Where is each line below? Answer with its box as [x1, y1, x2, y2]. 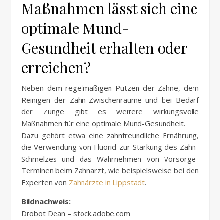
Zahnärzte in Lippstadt [69, 177, 145, 188]
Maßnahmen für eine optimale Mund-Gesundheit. [21, 118, 185, 129]
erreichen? [21, 57, 91, 78]
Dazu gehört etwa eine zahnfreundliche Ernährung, [21, 130, 199, 140]
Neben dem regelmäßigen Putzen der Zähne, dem [21, 83, 199, 93]
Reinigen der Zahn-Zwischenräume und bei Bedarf [21, 95, 199, 105]
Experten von [21, 177, 69, 188]
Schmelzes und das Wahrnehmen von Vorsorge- [21, 154, 199, 164]
